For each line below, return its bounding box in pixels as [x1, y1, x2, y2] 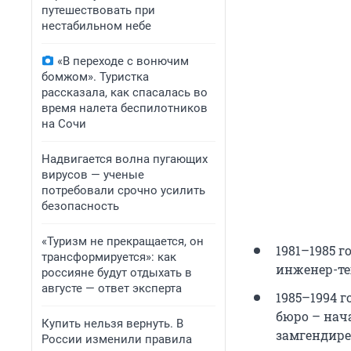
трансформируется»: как [42, 250, 176, 264]
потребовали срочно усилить [42, 183, 205, 197]
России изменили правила [42, 332, 192, 346]
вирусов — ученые [42, 168, 144, 182]
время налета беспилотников [42, 101, 208, 115]
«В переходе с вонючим [57, 54, 189, 68]
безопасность [42, 199, 119, 213]
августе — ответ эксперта [42, 281, 182, 295]
